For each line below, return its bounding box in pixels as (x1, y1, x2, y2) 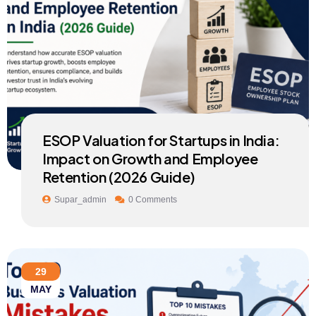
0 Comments (128, 195, 177, 205)
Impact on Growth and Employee (42, 150, 258, 168)
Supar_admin (54, 195, 107, 205)
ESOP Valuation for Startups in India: (42, 131, 280, 150)
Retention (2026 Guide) (42, 168, 195, 186)
